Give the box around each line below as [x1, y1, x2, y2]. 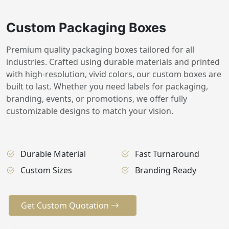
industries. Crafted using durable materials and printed [6, 56, 220, 67]
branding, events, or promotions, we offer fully [6, 93, 187, 104]
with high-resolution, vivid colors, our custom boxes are [6, 68, 221, 80]
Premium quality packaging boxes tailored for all [6, 43, 194, 55]
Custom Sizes [20, 164, 72, 176]
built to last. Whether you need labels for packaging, [6, 80, 208, 92]
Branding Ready [135, 164, 196, 176]
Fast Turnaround [135, 148, 199, 159]
